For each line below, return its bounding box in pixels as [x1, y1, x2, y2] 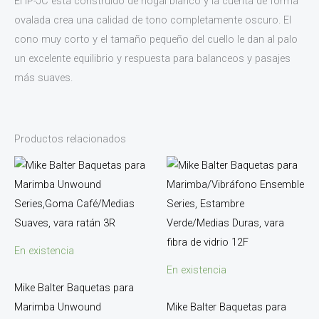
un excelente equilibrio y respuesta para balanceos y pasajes [14, 52, 291, 66]
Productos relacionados [14, 132, 126, 145]
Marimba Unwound [14, 300, 101, 314]
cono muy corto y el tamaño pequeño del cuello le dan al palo [14, 33, 298, 46]
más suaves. [14, 71, 73, 85]
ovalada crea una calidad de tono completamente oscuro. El [14, 14, 291, 27]
